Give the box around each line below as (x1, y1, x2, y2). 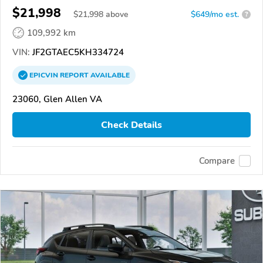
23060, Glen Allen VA (12, 93, 102, 105)
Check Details (101, 118, 162, 131)
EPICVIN (29, 70, 60, 80)
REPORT (60, 70, 89, 80)
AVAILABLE (89, 70, 130, 80)
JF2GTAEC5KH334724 (30, 46, 124, 58)
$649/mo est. (191, 8, 239, 20)
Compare (199, 154, 235, 167)
